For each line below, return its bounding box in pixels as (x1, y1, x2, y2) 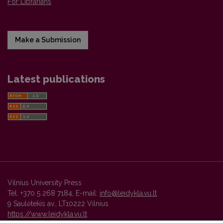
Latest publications (7, 73, 105, 86)
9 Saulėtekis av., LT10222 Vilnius (7, 200, 109, 208)
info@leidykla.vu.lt (100, 189, 157, 198)
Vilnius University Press (7, 179, 82, 187)
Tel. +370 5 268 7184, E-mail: (7, 189, 100, 198)
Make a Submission (15, 36, 81, 44)
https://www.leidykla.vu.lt (7, 210, 87, 219)
